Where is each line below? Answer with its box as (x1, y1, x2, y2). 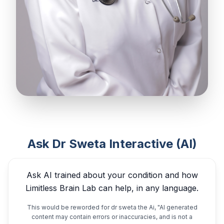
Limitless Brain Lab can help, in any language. (25, 182, 198, 193)
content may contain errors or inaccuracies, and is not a (31, 212, 192, 220)
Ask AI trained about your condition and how (26, 169, 198, 180)
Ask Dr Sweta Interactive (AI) (27, 136, 197, 151)
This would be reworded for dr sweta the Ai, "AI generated (26, 203, 197, 211)
